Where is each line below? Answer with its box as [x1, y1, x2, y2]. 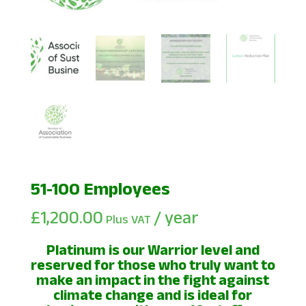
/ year [153, 208, 199, 227]
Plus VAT [105, 212, 151, 227]
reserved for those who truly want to [30, 256, 275, 273]
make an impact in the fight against [36, 271, 270, 288]
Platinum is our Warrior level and [46, 241, 260, 258]
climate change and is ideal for [53, 286, 253, 303]
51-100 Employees [30, 179, 170, 199]
